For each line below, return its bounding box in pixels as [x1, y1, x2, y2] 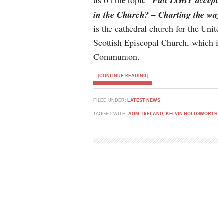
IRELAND [142, 111, 163, 116]
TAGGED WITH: [93, 111, 128, 116]
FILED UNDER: [93, 98, 127, 103]
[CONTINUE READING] [97, 73, 148, 78]
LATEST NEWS [127, 98, 160, 103]
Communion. [93, 51, 140, 62]
